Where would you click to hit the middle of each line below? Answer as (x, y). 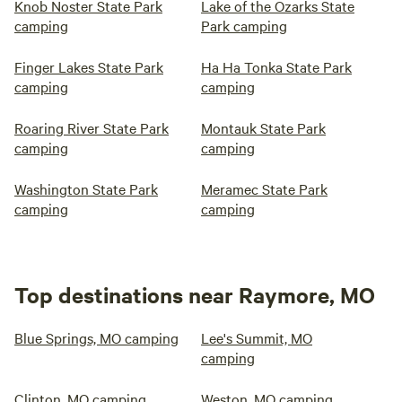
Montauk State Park (263, 128)
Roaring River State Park (92, 128)
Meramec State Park (264, 189)
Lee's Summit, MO (257, 338)
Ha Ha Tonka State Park (276, 67)
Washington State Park (86, 189)
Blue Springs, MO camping (96, 338)
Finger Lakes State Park (89, 67)
